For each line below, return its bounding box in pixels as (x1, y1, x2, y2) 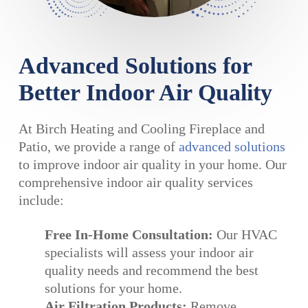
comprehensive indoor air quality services (19, 175, 254, 190)
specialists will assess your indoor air (45, 245, 254, 261)
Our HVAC (213, 227, 278, 243)
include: (19, 192, 65, 208)
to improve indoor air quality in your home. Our (19, 157, 287, 173)
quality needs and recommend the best (45, 263, 259, 278)
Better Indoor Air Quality (19, 80, 273, 106)
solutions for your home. (45, 280, 183, 296)
